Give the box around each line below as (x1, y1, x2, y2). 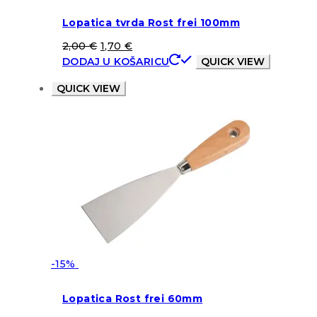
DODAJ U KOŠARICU (62, 55, 170, 69)
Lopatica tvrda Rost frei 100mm (62, 16, 240, 29)
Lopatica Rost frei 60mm (62, 292, 203, 305)
